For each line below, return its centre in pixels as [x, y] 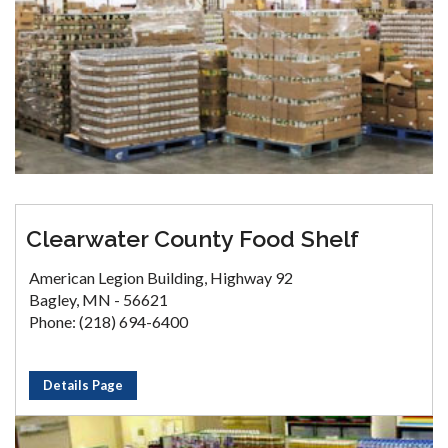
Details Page [83, 385]
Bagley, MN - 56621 [98, 300]
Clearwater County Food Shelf [192, 239]
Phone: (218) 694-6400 [108, 322]
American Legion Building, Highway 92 [161, 278]
